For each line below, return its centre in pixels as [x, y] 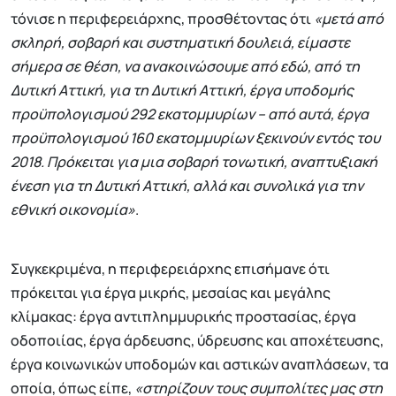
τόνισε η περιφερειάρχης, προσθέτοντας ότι [162, 19]
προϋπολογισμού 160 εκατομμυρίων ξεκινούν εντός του [195, 138]
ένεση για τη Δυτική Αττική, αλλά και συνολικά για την [187, 186]
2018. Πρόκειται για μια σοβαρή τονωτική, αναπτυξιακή [194, 162]
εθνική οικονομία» [73, 210]
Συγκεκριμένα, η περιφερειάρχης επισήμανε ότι [170, 269]
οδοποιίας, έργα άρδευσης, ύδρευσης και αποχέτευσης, [197, 341]
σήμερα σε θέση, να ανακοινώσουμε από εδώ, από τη [185, 67]
